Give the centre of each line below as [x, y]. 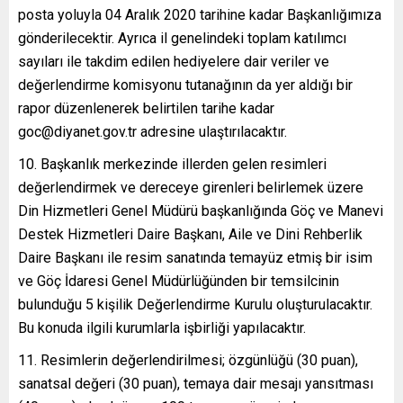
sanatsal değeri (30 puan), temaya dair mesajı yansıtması [196, 383]
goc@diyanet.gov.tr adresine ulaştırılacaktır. [152, 131]
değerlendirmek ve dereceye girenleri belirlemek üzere [191, 187]
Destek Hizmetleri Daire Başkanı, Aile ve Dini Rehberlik [190, 234]
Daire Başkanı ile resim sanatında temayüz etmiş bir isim [195, 257]
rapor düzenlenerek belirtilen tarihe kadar [146, 108]
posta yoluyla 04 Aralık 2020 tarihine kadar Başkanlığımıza [200, 14]
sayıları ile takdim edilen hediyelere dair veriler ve [174, 61]
